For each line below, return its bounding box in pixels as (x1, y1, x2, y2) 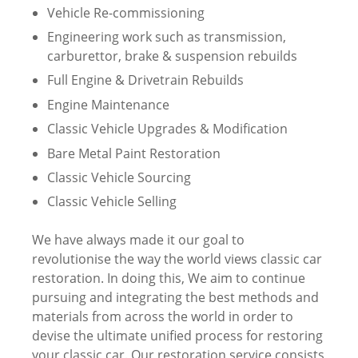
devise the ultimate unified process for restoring (32, 327, 323, 345)
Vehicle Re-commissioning (47, 3, 205, 22)
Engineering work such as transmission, (47, 27, 287, 46)
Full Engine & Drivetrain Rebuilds (47, 71, 245, 89)
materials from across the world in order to (32, 308, 293, 326)
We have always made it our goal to (32, 231, 245, 249)
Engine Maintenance (47, 95, 170, 113)
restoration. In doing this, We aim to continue (32, 269, 305, 288)
